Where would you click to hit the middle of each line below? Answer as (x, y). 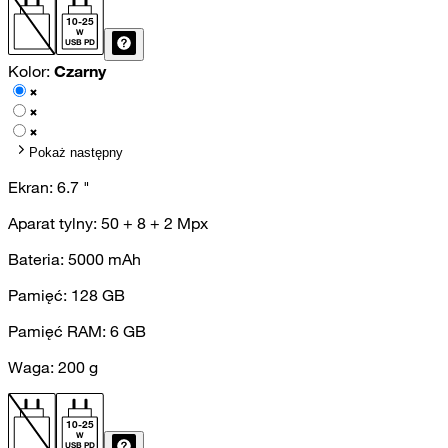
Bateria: (38, 259)
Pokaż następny (76, 152)
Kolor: (31, 71)
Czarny (80, 71)
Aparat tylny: (54, 223)
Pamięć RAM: (59, 331)
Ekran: (32, 187)
